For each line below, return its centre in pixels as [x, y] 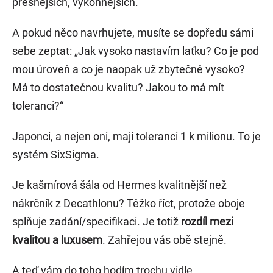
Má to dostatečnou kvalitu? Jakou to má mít [118, 88]
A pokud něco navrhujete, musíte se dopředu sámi [133, 33]
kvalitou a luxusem [57, 240]
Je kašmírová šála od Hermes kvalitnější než [119, 185]
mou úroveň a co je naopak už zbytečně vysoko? [129, 69]
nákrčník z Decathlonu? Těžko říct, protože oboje [129, 204]
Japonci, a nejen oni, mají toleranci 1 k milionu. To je [136, 136]
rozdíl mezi [207, 222]
